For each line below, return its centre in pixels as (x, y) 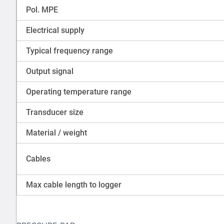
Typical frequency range (69, 51)
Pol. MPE (42, 10)
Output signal (50, 71)
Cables (38, 159)
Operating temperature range (79, 92)
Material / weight (56, 133)
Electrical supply (55, 30)
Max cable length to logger (74, 185)
